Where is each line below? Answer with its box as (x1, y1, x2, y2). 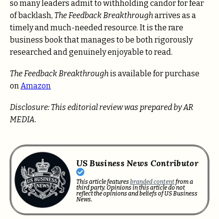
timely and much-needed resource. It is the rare (10, 22, 183, 32)
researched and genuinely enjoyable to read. (10, 47, 173, 57)
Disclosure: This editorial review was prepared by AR (10, 102, 193, 112)
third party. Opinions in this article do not (76, 184, 185, 192)
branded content (130, 178, 175, 186)
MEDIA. (10, 114, 36, 124)
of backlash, (10, 10, 54, 20)
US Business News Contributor (76, 158, 198, 169)
